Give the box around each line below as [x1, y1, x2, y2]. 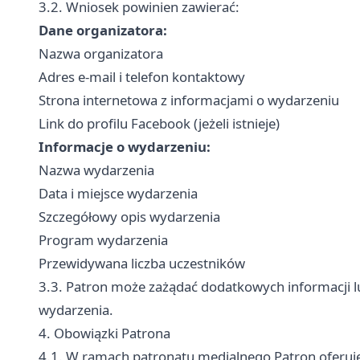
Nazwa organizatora [39, 44, 163, 63]
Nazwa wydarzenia [39, 161, 154, 179]
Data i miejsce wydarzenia [39, 184, 198, 202]
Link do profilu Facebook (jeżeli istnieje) [39, 114, 280, 133]
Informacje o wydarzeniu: [39, 137, 211, 156]
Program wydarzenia [39, 231, 168, 249]
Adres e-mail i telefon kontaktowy [39, 67, 245, 86]
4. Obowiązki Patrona [39, 324, 170, 342]
